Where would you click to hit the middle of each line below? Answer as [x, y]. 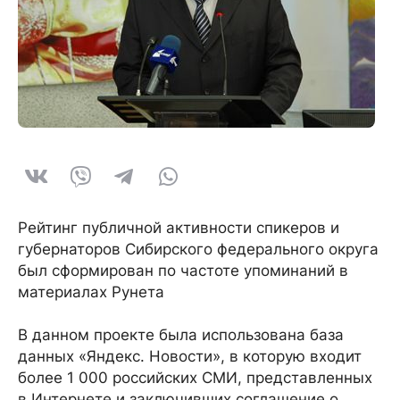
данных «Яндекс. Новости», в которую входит [190, 356]
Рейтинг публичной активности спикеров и [179, 228]
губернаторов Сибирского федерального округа [198, 249]
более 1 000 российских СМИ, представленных [195, 378]
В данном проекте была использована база [181, 335]
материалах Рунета [91, 292]
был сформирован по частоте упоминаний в [183, 271]
